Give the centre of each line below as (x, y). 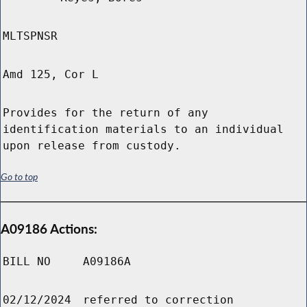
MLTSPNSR (30, 36)
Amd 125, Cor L (51, 75)
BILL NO (27, 262)
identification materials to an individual (143, 130)
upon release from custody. (92, 146)
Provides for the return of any (106, 113)
